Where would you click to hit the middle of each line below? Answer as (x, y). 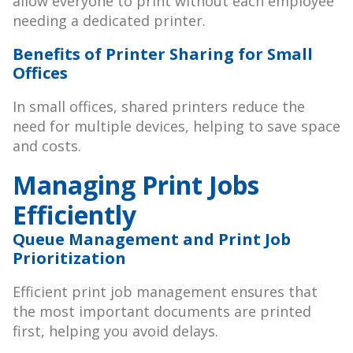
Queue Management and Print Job (152, 240)
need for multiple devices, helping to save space (176, 126)
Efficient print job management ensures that (165, 292)
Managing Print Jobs (136, 185)
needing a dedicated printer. (109, 21)
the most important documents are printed (162, 312)
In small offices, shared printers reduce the (159, 107)
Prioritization (69, 258)
